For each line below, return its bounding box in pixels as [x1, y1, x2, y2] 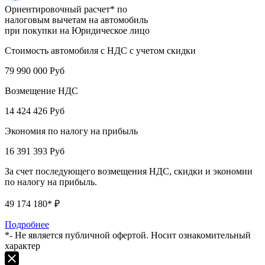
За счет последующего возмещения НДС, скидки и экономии [5, 166, 253, 177]
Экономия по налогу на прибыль [5, 126, 138, 137]
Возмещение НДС [5, 86, 78, 96]
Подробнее [5, 219, 49, 230]
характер [5, 241, 40, 251]
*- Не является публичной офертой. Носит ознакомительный [5, 230, 251, 241]
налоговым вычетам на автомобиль [5, 15, 148, 25]
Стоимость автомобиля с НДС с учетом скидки [5, 46, 196, 56]
